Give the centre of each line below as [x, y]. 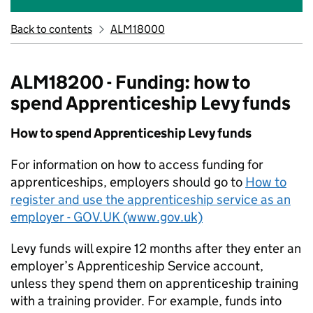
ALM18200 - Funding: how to [131, 82]
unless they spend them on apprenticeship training [154, 283]
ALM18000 [137, 29]
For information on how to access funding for [137, 165]
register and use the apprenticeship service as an [151, 199]
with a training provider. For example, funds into [146, 301]
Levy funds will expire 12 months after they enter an [156, 248]
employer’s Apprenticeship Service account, [137, 266]
